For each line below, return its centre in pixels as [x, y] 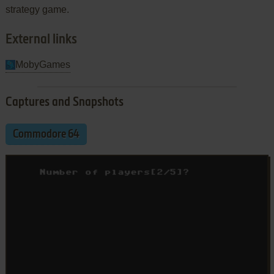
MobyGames [43, 64]
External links [41, 39]
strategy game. [37, 9]
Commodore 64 [46, 134]
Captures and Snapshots [64, 102]
